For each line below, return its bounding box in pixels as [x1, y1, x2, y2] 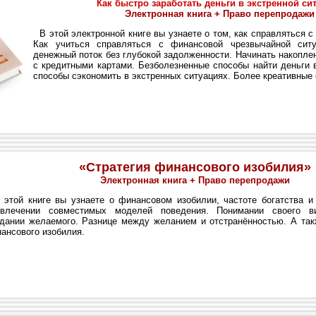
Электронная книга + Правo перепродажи [100, 175, 290, 186]
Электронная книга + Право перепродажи [125, 8, 315, 19]
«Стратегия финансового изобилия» [79, 160, 311, 174]
